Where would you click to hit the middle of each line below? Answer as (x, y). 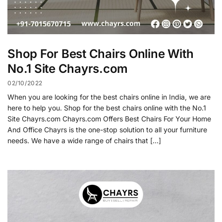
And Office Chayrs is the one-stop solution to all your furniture (107, 130)
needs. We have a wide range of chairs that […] (84, 141)
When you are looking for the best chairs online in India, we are (109, 97)
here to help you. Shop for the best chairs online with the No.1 (107, 108)
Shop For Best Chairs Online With (101, 54)
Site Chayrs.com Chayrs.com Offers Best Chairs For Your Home (109, 119)
